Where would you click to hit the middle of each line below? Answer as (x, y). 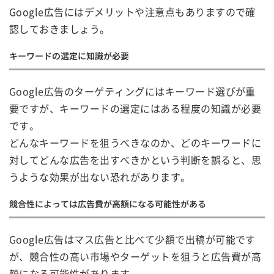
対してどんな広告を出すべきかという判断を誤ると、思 (135, 160)
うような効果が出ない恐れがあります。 (100, 177)
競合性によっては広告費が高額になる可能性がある (108, 204)
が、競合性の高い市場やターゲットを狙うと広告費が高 (135, 257)
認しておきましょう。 (60, 29)
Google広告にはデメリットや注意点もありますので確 (132, 12)
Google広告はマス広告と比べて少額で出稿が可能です (132, 239)
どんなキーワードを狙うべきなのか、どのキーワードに (135, 143)
